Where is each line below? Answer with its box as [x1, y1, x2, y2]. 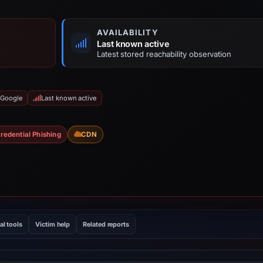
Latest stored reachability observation [97, 49, 231, 59]
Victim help [35, 220, 70, 228]
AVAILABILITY [97, 28, 159, 37]
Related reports [83, 220, 129, 228]
